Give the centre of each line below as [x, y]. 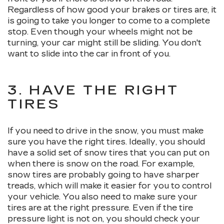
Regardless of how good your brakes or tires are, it [112, 10]
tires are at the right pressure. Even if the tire [100, 208]
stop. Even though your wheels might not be [100, 32]
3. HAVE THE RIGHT [93, 90]
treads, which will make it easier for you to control [109, 186]
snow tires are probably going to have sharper [103, 175]
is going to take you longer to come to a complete [109, 21]
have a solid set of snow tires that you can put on [108, 153]
